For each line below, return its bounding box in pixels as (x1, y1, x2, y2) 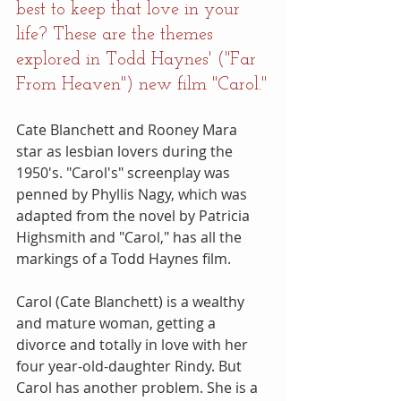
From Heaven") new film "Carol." (16, 76, 267, 95)
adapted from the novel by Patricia (16, 206, 253, 226)
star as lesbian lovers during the (16, 141, 236, 162)
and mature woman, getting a (16, 313, 219, 334)
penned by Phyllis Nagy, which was (16, 184, 251, 205)
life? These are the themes (16, 26, 218, 45)
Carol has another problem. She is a (16, 378, 261, 398)
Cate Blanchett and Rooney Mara (16, 120, 241, 141)
